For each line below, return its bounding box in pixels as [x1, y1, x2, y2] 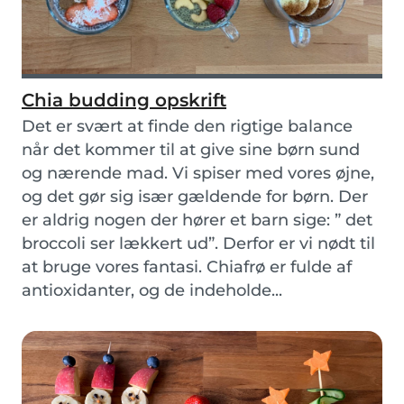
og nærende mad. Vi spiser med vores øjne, [22, 163, 374, 183]
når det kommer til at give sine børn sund [22, 140, 360, 160]
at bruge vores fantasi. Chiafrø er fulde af [22, 257, 352, 277]
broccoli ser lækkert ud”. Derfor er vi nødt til [22, 234, 375, 253]
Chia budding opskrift [22, 89, 226, 112]
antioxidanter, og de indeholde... [22, 280, 282, 300]
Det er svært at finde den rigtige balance [22, 116, 353, 136]
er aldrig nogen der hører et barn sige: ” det [22, 210, 372, 230]
